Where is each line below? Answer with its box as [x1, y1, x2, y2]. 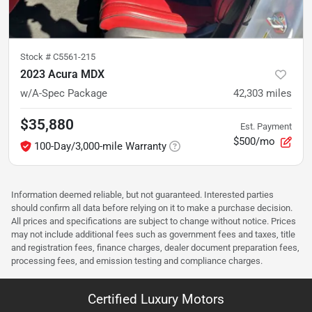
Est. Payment [240, 121, 292, 132]
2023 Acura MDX [20, 67, 104, 81]
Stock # [20, 51, 53, 62]
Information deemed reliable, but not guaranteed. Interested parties [11, 189, 274, 200]
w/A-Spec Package [20, 86, 107, 100]
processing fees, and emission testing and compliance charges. [11, 255, 263, 266]
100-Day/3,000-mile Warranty [34, 139, 166, 153]
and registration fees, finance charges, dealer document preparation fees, [11, 242, 299, 253]
